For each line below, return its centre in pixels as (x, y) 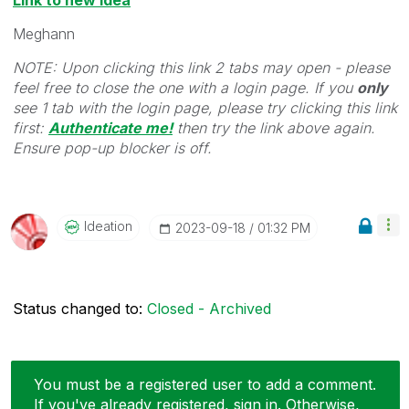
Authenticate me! (110, 127)
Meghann (44, 33)
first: (31, 127)
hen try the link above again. (278, 127)
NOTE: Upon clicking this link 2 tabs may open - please (201, 67)
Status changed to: (80, 308)
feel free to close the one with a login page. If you (185, 87)
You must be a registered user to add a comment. (205, 384)
